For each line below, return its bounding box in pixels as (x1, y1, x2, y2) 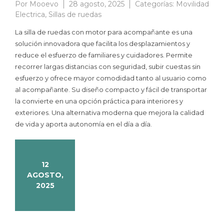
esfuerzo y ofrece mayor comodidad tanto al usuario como (15, 73, 206, 82)
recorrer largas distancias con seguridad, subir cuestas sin (15, 62, 200, 70)
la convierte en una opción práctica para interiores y (15, 96, 183, 105)
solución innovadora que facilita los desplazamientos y (15, 39, 190, 47)
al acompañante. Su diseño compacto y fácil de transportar (15, 85, 207, 93)
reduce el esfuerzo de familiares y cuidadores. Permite (15, 50, 192, 59)
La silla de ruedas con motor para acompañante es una (15, 27, 192, 36)
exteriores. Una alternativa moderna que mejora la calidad (15, 108, 204, 116)
